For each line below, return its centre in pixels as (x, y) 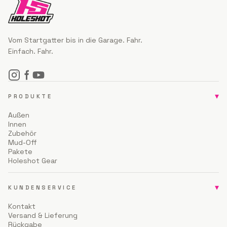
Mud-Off (23, 142)
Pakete (20, 152)
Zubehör (22, 133)
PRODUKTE (30, 96)
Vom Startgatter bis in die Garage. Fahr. (75, 40)
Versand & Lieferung (43, 215)
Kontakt (22, 206)
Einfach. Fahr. (31, 51)
